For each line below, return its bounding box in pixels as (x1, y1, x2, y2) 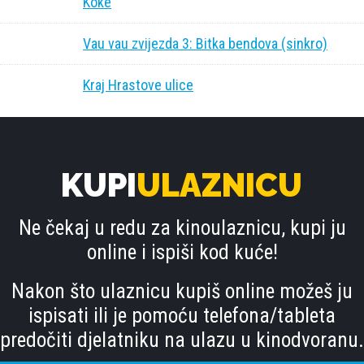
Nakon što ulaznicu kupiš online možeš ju (11, 279, 353, 303)
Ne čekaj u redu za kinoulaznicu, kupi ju (18, 216, 346, 240)
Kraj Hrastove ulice (83, 76, 193, 93)
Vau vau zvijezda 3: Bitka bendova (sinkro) (83, 35, 327, 52)
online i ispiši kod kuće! (86, 240, 278, 264)
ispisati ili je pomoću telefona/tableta (28, 304, 336, 327)
